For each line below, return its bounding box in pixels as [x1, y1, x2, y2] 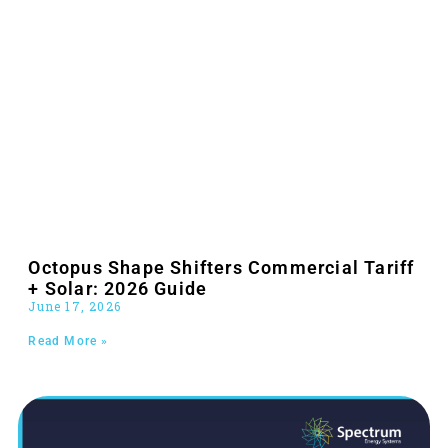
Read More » [28, 334, 109, 349]
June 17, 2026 [28, 298, 121, 315]
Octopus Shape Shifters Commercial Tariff [28, 257, 415, 279]
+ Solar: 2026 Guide [28, 278, 208, 300]
